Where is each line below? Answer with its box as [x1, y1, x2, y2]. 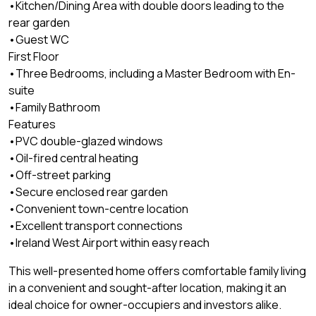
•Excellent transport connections [8, 218, 183, 234]
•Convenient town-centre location [8, 201, 188, 217]
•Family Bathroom [8, 99, 100, 116]
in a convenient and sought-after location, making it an [8, 280, 286, 296]
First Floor [8, 49, 59, 65]
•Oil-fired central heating [8, 150, 138, 166]
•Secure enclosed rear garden [8, 184, 168, 200]
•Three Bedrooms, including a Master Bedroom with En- [8, 66, 296, 82]
